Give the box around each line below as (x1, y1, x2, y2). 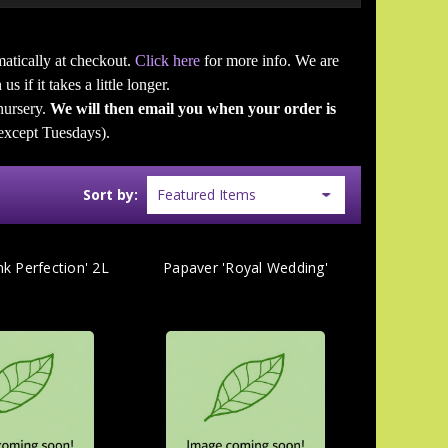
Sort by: (83, 184, 139, 204)
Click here (135, 51, 201, 69)
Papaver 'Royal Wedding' (163, 257, 328, 277)
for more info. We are (200, 51, 340, 69)
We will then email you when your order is (49, 99, 336, 117)
